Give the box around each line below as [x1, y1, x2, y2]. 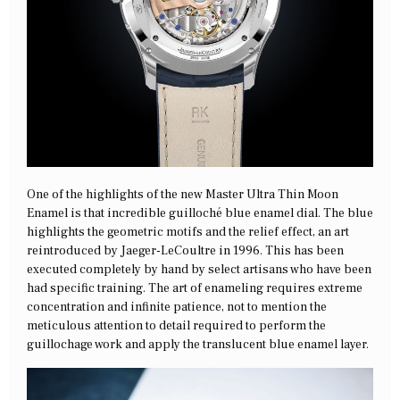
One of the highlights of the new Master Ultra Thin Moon [27, 187, 338, 204]
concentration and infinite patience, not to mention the [27, 299, 327, 316]
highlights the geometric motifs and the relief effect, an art [27, 224, 349, 241]
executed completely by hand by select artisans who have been [27, 262, 371, 279]
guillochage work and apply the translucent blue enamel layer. [27, 337, 369, 354]
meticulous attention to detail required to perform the [27, 318, 326, 335]
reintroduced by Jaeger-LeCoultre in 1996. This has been [27, 243, 344, 260]
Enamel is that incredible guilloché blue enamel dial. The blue [27, 205, 373, 222]
